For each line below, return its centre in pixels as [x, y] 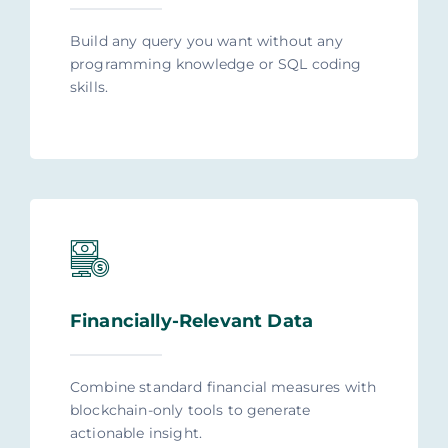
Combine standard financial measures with [223, 387]
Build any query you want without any [206, 41]
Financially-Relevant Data [191, 321]
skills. [89, 87]
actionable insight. [136, 433]
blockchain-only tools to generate [190, 410]
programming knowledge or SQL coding [215, 64]
